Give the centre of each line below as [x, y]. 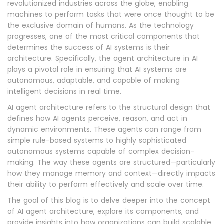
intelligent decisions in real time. [64, 91]
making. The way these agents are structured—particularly [111, 162]
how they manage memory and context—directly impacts [111, 173]
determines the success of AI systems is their [89, 47]
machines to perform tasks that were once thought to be [111, 14]
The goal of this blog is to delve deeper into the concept [109, 200]
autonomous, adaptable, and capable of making [94, 80]
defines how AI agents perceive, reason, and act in [97, 118]
